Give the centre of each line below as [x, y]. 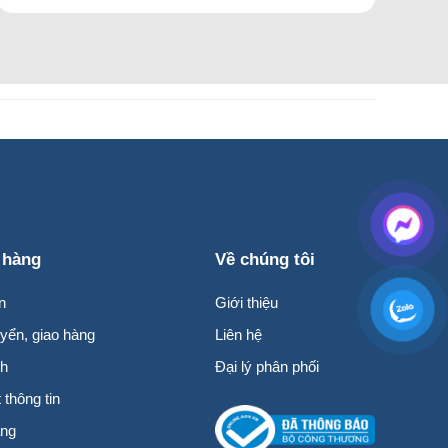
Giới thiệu [246, 303]
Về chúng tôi [264, 260]
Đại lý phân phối [266, 367]
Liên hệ [238, 335]
